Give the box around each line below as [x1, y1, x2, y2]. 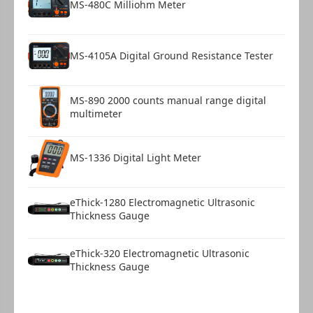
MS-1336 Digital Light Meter [70, 151, 201, 164]
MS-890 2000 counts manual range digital [70, 93, 266, 107]
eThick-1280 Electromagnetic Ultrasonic [70, 195, 255, 209]
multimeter [70, 106, 122, 120]
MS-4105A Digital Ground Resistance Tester [70, 49, 273, 62]
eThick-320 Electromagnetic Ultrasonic [70, 246, 249, 260]
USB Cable [23, 9, 71, 23]
